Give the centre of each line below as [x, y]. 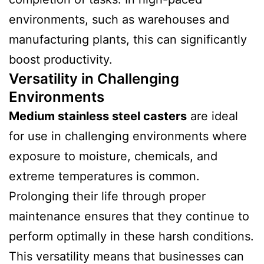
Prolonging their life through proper [107, 197]
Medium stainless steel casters [98, 116]
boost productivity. [61, 60]
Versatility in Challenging [94, 79]
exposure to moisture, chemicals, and [113, 156]
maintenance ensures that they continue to [129, 217]
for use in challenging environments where [128, 136]
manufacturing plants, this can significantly [128, 40]
